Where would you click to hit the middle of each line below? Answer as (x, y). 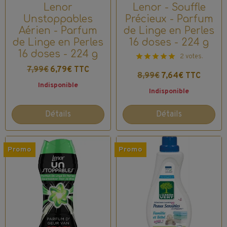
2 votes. (191, 56)
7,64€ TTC (181, 76)
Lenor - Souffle (169, 7)
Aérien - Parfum (58, 30)
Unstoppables (58, 19)
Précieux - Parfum (169, 19)
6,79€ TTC (70, 70)
